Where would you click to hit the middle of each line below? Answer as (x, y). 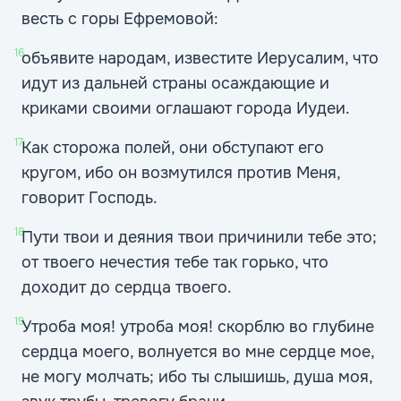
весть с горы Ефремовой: (120, 19)
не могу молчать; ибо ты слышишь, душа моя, (197, 377)
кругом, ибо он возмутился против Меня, (181, 173)
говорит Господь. (90, 198)
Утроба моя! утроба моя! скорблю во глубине (198, 327)
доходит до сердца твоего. (127, 287)
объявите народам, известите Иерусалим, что (200, 58)
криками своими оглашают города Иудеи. (186, 108)
